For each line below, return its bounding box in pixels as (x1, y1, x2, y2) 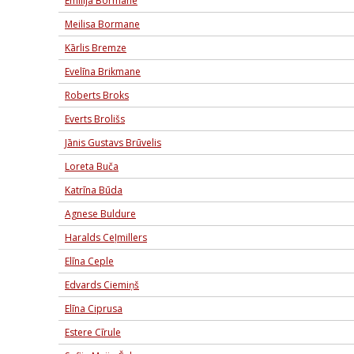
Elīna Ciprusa (65, 302, 122, 315)
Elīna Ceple (65, 254, 114, 268)
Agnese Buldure (65, 207, 136, 220)
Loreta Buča (65, 160, 119, 173)
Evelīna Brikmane (65, 65, 141, 78)
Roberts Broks (65, 88, 129, 102)
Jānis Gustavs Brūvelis (65, 136, 161, 149)
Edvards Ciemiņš (65, 278, 139, 292)
